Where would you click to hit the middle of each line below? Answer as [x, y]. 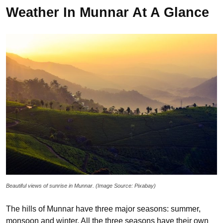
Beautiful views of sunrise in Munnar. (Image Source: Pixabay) [81, 185]
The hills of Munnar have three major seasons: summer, [103, 209]
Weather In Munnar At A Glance [108, 13]
